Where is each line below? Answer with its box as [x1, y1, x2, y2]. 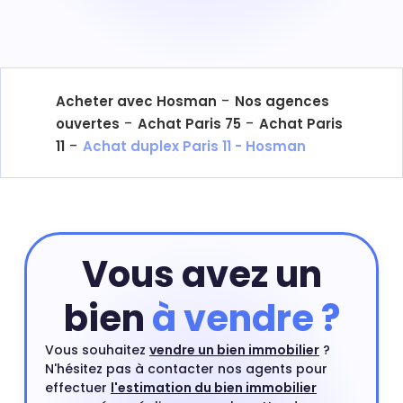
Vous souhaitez [45, 340, 149, 359]
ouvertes [56, 113, 120, 133]
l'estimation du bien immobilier [111, 378, 317, 397]
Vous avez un [81, 248, 322, 300]
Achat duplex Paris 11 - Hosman [83, 136, 306, 156]
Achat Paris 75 [138, 113, 241, 133]
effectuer [45, 378, 111, 397]
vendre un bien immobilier [149, 340, 319, 359]
